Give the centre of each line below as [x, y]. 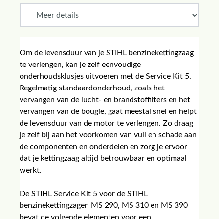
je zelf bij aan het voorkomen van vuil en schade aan [108, 135]
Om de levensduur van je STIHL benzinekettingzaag [107, 53]
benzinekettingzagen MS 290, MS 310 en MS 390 [104, 205]
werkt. [31, 170]
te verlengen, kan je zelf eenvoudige [80, 65]
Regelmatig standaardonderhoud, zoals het [92, 88]
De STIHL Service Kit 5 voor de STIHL [85, 194]
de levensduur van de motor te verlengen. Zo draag [106, 123]
